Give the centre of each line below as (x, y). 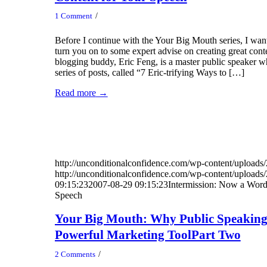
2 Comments (75, 254)
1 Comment (73, 16)
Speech (68, 195)
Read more (75, 93)
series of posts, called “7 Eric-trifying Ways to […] (149, 73)
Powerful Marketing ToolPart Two (148, 235)
